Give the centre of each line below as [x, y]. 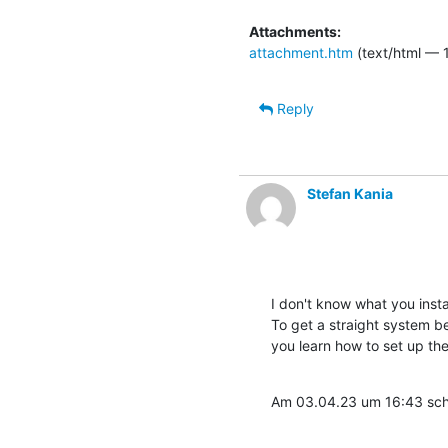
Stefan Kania [350, 193]
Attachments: [295, 31]
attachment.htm [301, 52]
